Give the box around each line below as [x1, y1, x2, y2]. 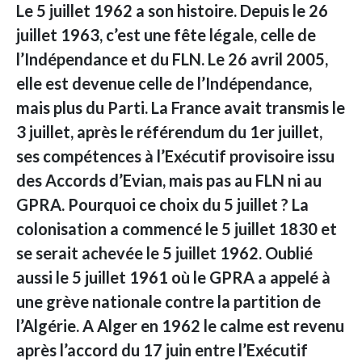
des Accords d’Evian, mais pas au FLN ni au [16, 170, 322, 191]
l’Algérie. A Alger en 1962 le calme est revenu [16, 316, 344, 336]
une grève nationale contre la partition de [16, 292, 321, 312]
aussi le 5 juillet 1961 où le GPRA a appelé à [16, 267, 330, 288]
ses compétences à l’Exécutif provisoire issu [16, 146, 335, 166]
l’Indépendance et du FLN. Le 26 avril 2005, [16, 49, 328, 69]
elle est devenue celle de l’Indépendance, [16, 74, 312, 94]
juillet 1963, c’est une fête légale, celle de [16, 25, 316, 45]
